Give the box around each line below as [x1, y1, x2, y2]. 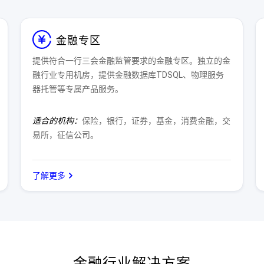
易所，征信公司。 [32, 130, 98, 140]
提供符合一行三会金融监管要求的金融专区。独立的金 [32, 56, 230, 65]
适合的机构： [32, 116, 82, 126]
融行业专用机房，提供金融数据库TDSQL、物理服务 [32, 70, 224, 80]
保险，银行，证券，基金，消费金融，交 [81, 116, 230, 126]
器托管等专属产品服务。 [32, 84, 123, 94]
